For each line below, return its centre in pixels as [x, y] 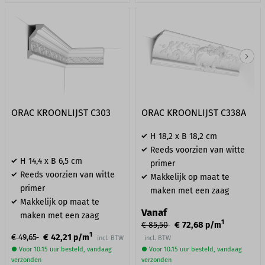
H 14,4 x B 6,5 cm [51, 161]
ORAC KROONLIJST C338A [193, 112]
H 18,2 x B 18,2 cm [183, 136]
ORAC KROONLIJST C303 [61, 112]
